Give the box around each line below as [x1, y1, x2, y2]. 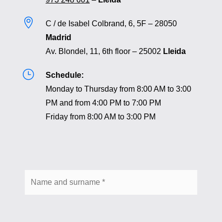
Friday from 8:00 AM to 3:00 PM [45, 112, 156, 121]
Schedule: [45, 70, 84, 79]
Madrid [45, 33, 71, 42]
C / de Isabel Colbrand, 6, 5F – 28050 [45, 19, 177, 28]
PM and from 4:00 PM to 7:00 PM [45, 98, 161, 107]
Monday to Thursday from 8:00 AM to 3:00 [45, 84, 191, 93]
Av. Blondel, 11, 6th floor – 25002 [45, 47, 163, 55]
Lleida [163, 47, 186, 55]
